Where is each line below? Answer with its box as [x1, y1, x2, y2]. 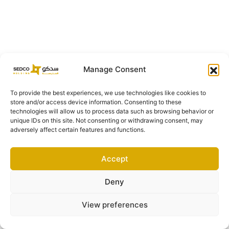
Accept [101, 153, 128, 164]
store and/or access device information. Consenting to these [10, 98, 181, 106]
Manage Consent [83, 64, 146, 74]
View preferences [81, 199, 148, 210]
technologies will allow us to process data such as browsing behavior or [10, 107, 214, 115]
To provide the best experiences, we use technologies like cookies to [10, 89, 206, 97]
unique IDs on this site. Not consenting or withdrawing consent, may [10, 117, 203, 124]
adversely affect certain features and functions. [10, 126, 145, 133]
